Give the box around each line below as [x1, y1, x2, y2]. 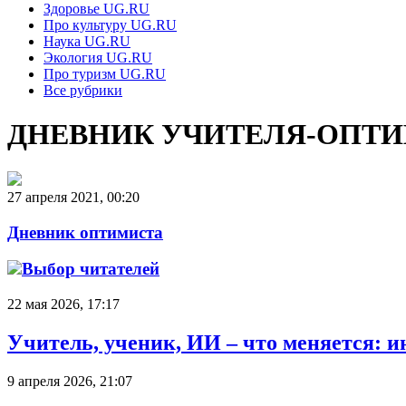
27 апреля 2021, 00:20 [7, 188, 140, 205]
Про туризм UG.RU [43, 66, 166, 82]
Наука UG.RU [43, 34, 130, 49]
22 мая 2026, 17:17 [7, 296, 120, 313]
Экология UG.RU [43, 50, 152, 65]
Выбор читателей [22, 259, 159, 279]
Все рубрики [43, 82, 122, 98]
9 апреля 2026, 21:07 [7, 372, 132, 389]
